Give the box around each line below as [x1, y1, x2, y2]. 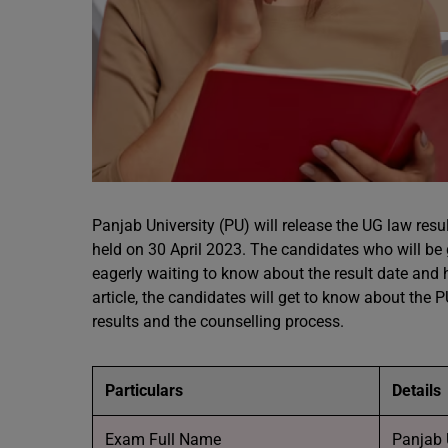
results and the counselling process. [92, 312, 344, 331]
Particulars [105, 381, 183, 400]
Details [392, 381, 441, 400]
